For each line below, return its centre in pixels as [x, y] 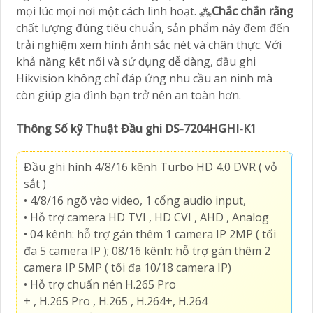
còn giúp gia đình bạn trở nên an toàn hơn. [129, 95]
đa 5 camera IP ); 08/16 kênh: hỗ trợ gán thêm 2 [147, 250]
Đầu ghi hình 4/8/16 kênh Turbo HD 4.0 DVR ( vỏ [151, 167]
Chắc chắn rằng [253, 11]
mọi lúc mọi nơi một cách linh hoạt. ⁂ [114, 11]
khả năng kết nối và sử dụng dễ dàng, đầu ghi [136, 61]
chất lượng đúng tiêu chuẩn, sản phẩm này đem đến [153, 28]
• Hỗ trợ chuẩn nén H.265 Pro [100, 284]
